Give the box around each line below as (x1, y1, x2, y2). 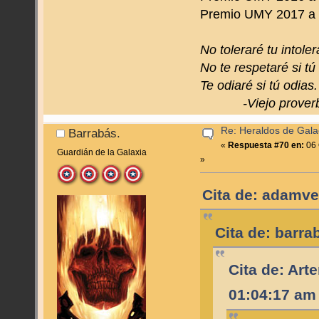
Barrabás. (68, 127, 121, 140)
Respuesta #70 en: (228, 140, 305, 151)
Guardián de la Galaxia (56, 147, 147, 158)
